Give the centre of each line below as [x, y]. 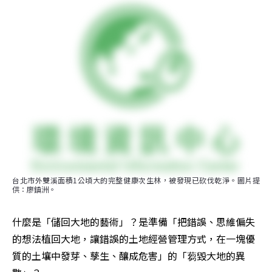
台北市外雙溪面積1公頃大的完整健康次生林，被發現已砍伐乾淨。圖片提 [136, 180]
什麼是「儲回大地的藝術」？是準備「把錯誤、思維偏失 [134, 222]
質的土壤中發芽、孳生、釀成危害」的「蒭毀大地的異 [129, 256]
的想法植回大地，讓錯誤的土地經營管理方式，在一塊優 [134, 239]
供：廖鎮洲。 [34, 189]
